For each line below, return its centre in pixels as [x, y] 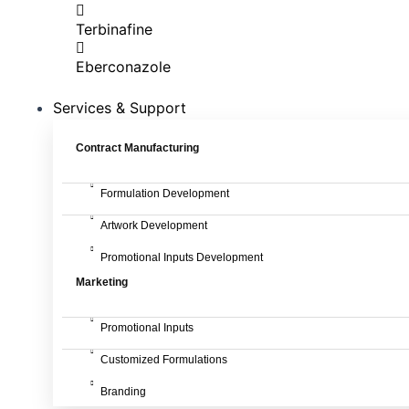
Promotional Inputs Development [182, 257]
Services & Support [120, 108]
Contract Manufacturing [137, 148]
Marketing [102, 282]
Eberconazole [123, 67]
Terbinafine [114, 29]
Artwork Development [154, 225]
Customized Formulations [164, 360]
